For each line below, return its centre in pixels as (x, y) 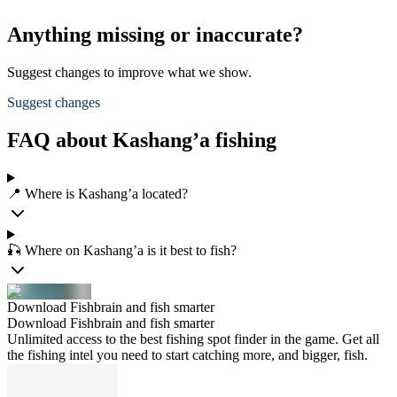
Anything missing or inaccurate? (155, 35)
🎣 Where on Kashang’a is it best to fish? (122, 250)
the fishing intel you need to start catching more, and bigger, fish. (187, 355)
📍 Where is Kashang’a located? (97, 194)
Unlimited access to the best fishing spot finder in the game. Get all (193, 339)
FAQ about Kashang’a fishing (142, 140)
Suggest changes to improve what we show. (129, 73)
